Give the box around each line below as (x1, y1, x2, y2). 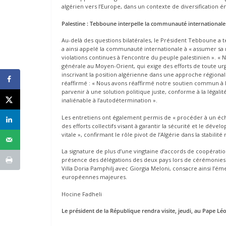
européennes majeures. (62, 173, 127, 181)
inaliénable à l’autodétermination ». (62, 96, 157, 104)
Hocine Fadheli (62, 190, 102, 198)
